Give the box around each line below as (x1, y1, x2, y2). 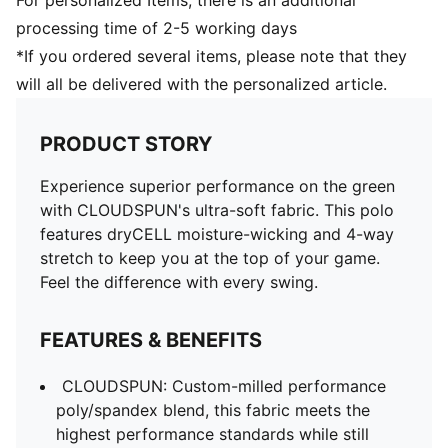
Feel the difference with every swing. (40, 272, 318, 292)
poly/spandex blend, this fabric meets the (56, 400, 370, 420)
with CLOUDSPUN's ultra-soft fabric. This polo (40, 200, 394, 220)
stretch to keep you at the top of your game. (40, 248, 380, 268)
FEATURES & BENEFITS (40, 328, 262, 352)
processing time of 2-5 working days (16, 18, 297, 38)
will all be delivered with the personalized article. (16, 74, 387, 94)
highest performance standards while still (56, 424, 369, 444)
